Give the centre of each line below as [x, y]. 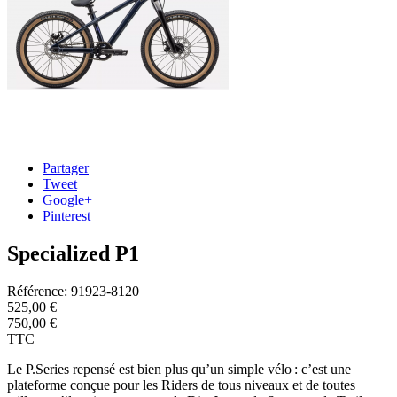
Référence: [37, 291]
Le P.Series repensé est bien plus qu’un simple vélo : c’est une [179, 369]
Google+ [67, 200]
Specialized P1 [73, 253]
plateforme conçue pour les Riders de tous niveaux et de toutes [181, 385]
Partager [66, 168]
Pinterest [66, 216]
